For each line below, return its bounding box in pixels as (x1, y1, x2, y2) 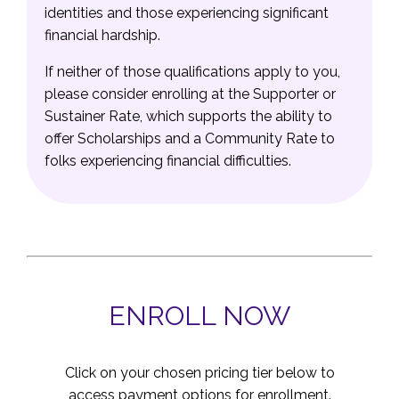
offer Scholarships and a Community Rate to (45, 130, 335, 148)
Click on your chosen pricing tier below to (64, 364, 335, 382)
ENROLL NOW (109, 300, 290, 332)
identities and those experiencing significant (45, 4, 329, 22)
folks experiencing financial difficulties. (45, 152, 291, 170)
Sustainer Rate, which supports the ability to (45, 108, 332, 126)
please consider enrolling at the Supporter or (45, 85, 336, 103)
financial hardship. (45, 27, 160, 45)
